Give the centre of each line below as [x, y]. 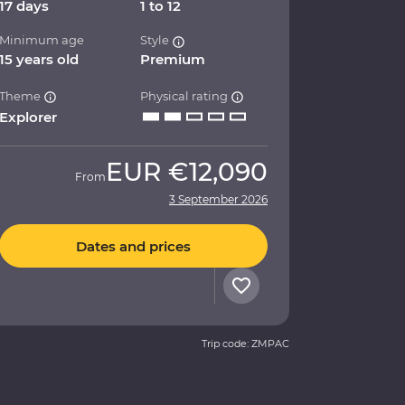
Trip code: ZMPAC [245, 344]
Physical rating [186, 96]
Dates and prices [133, 246]
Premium [173, 60]
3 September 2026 [218, 200]
